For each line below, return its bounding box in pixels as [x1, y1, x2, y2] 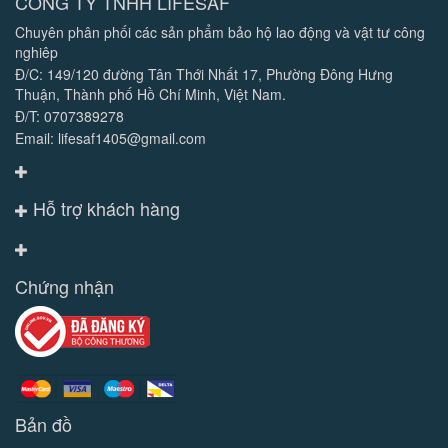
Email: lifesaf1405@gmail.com [15, 128, 206, 148]
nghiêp [15, 42, 58, 62]
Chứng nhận [15, 273, 114, 299]
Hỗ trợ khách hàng [28, 195, 180, 221]
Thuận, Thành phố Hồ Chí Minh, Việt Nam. [15, 84, 286, 104]
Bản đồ [15, 411, 72, 437]
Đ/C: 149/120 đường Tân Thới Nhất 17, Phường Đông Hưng [15, 64, 393, 84]
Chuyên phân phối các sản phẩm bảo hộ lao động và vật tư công [15, 22, 425, 42]
